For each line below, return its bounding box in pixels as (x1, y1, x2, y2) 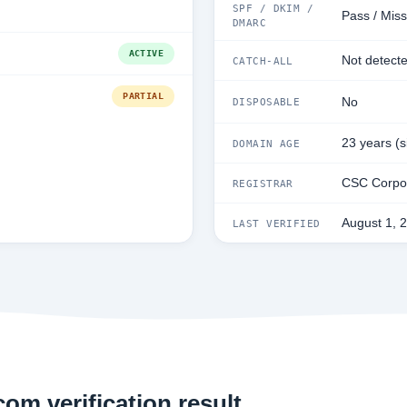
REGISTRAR (233, 177, 293, 189)
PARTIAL (123, 91, 164, 102)
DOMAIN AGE (233, 137, 301, 149)
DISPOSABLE (233, 96, 301, 107)
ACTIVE (128, 48, 164, 59)
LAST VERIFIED (233, 217, 321, 229)
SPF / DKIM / (233, 3, 314, 14)
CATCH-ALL (233, 55, 293, 66)
